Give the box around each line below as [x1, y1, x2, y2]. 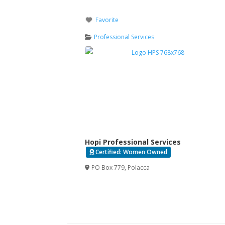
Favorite [95, 15, 119, 24]
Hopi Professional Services [84, 137, 181, 147]
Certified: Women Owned [95, 148, 167, 157]
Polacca [128, 163, 150, 172]
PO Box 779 [91, 163, 125, 172]
